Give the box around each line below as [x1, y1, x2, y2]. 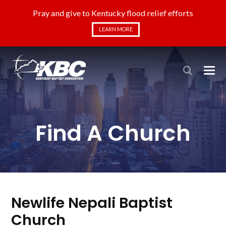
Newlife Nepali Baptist [11, 193, 173, 213]
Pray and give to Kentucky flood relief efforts [33, 8, 193, 18]
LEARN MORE [98, 26, 133, 33]
